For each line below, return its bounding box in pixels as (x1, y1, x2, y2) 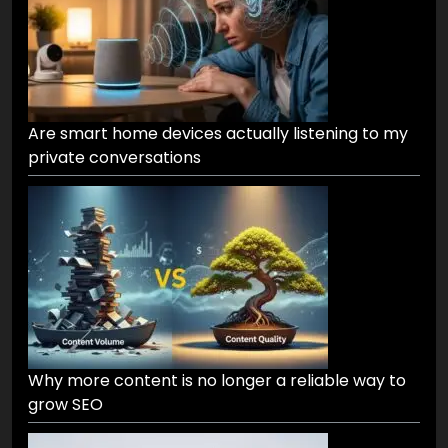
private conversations (28, 145, 201, 169)
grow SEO (28, 392, 103, 416)
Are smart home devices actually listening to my (28, 121, 408, 145)
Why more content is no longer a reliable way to (28, 368, 406, 392)
